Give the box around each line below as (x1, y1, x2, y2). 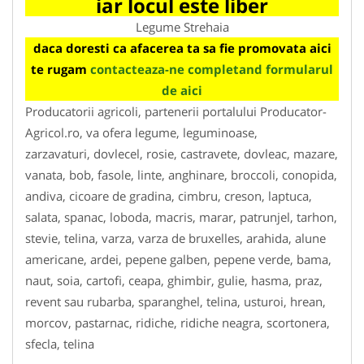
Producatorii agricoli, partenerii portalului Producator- (25, 102, 327, 119)
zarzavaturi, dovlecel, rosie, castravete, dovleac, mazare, (25, 145, 338, 162)
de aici (162, 81, 202, 98)
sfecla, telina (25, 335, 94, 352)
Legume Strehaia (135, 18, 229, 35)
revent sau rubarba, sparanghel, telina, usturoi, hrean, (25, 292, 326, 310)
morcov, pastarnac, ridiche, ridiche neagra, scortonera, (25, 314, 330, 331)
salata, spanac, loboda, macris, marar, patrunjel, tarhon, (25, 208, 337, 225)
